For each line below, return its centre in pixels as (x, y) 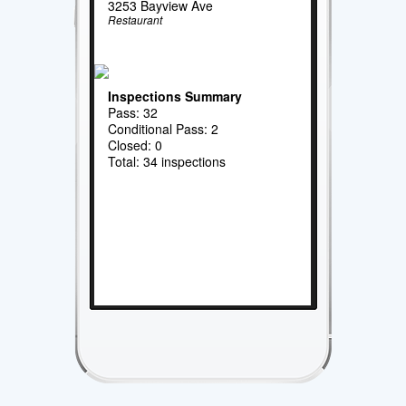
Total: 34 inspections (167, 161)
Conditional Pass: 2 (164, 128)
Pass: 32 (133, 112)
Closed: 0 (135, 145)
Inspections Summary (175, 96)
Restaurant (135, 19)
